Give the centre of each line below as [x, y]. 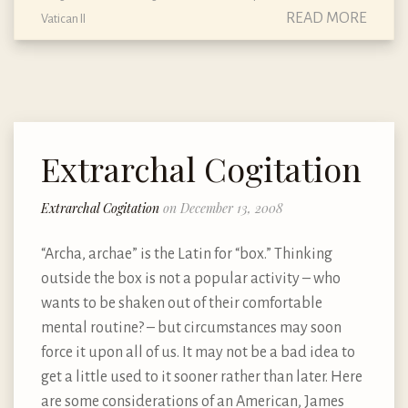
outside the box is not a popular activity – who [191, 278]
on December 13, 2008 [223, 208]
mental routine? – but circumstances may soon [191, 327]
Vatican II [63, 19]
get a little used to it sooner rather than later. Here [202, 377]
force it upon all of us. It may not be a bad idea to [198, 352]
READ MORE [326, 19]
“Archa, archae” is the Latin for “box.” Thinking [187, 254]
